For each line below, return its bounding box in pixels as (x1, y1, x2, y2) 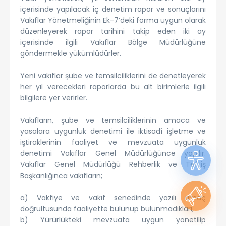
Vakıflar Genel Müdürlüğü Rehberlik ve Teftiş (20, 159, 206, 169)
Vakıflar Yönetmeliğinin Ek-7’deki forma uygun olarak (20, 15, 206, 25)
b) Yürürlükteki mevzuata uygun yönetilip (20, 215, 206, 225)
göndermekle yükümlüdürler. (20, 48, 121, 59)
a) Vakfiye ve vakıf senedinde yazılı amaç (20, 193, 206, 203)
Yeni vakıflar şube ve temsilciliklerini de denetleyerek (20, 71, 206, 81)
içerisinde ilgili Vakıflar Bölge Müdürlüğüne (20, 37, 206, 47)
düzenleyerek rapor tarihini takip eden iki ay (20, 26, 206, 36)
